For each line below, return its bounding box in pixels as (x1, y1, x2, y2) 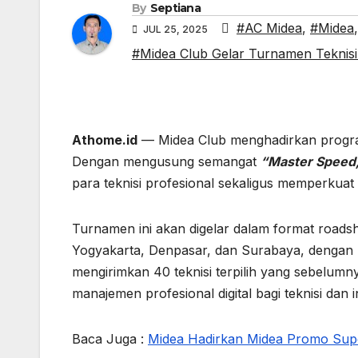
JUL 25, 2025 (141, 23, 210, 36)
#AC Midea (237, 20, 302, 37)
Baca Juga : (72, 331, 148, 348)
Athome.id (72, 132, 137, 149)
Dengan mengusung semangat (72, 153, 261, 170)
